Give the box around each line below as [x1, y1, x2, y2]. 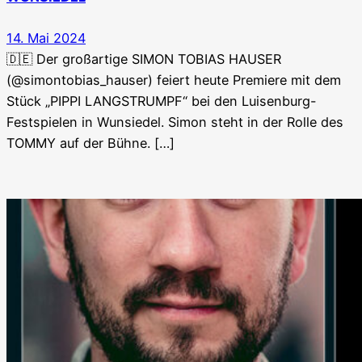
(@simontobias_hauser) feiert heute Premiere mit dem [6, 72, 341, 89]
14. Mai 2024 [6, 30, 86, 47]
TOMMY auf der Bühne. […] [6, 135, 175, 152]
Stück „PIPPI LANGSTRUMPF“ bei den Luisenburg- [6, 93, 317, 110]
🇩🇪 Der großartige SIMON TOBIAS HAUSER [6, 51, 281, 68]
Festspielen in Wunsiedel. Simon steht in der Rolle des [6, 114, 343, 131]
